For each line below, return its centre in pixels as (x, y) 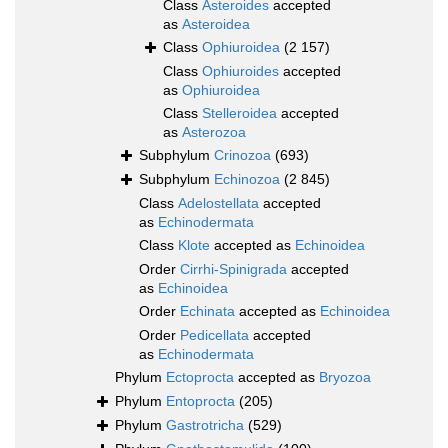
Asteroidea (216, 24)
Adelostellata (218, 203)
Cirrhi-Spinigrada (233, 269)
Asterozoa (214, 132)
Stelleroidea (239, 113)
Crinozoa (242, 155)
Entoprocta (200, 401)
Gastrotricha (205, 425)
